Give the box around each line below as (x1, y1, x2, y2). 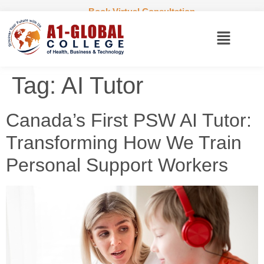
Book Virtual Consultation (88, 6, 195, 16)
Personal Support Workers (6, 154, 228, 176)
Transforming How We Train (6, 132, 242, 154)
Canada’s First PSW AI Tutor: (6, 110, 252, 131)
